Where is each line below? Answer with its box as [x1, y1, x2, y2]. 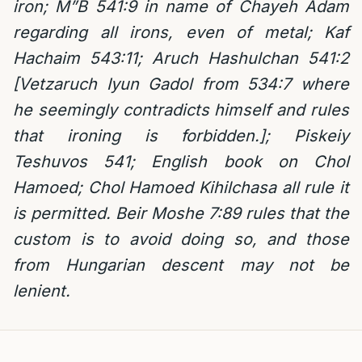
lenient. [13, 281, 70, 301]
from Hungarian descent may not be [13, 255, 349, 275]
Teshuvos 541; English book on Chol [13, 152, 349, 171]
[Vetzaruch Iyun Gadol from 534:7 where [13, 74, 349, 94]
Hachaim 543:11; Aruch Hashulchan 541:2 [13, 48, 349, 68]
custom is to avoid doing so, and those [13, 229, 349, 249]
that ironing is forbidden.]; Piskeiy [13, 126, 349, 145]
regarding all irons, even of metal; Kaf [13, 23, 349, 42]
